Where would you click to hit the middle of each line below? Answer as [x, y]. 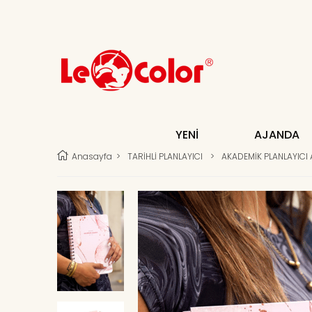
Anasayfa [92, 156]
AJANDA [276, 135]
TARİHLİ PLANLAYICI [165, 156]
